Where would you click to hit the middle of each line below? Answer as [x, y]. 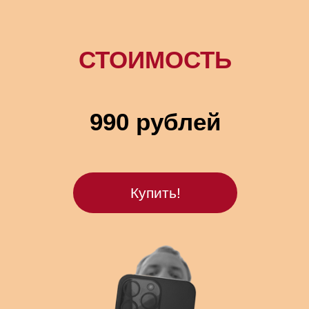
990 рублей [155, 122]
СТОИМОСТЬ [155, 60]
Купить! [155, 192]
